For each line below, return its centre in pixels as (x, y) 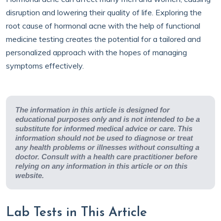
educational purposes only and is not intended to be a (108, 119)
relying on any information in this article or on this (101, 166)
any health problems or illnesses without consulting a (107, 147)
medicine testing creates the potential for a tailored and (103, 39)
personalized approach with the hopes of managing (96, 52)
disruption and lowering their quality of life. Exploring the (104, 12)
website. (30, 175)
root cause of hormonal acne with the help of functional (103, 26)
